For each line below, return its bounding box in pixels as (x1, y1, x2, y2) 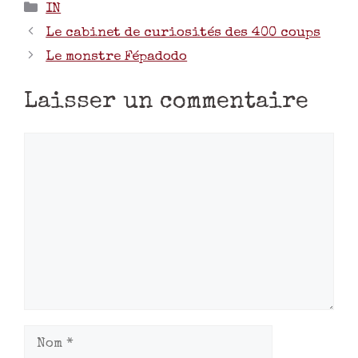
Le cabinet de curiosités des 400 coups (46, 26, 321, 40)
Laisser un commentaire (24, 91, 308, 115)
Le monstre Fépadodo (46, 50, 188, 64)
